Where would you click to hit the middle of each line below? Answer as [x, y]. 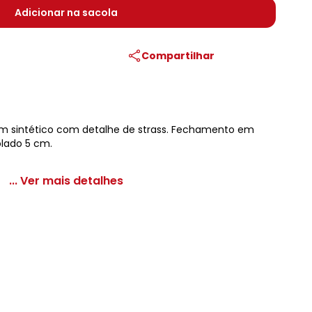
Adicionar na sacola [66, 13]
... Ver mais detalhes [66, 181]
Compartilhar [178, 56]
